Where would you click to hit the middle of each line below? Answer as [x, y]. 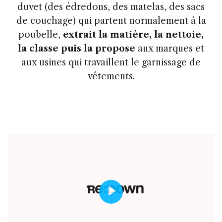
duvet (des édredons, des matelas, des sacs [111, 7]
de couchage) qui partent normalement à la [111, 21]
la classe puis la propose [77, 48]
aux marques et [170, 48]
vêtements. [111, 76]
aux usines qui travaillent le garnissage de [111, 62]
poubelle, [41, 34]
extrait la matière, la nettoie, [133, 34]
